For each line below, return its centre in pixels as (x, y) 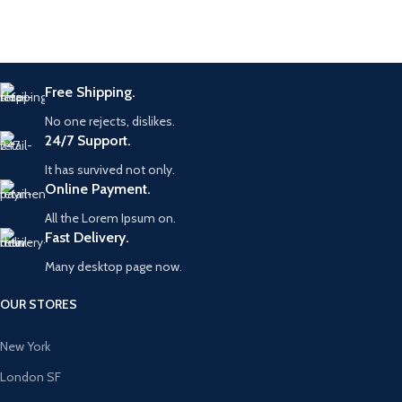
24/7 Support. (88, 140)
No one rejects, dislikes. (110, 121)
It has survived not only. (110, 170)
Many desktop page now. (114, 267)
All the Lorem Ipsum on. (110, 218)
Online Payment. (98, 189)
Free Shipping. (90, 92)
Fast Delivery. (87, 237)
